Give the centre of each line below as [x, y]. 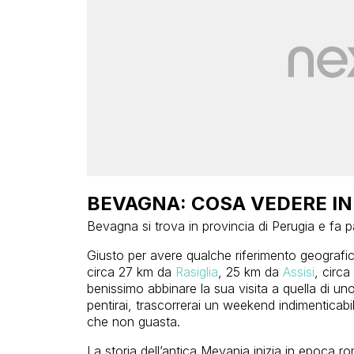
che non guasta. [133, 321]
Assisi [298, 271]
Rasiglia [196, 271]
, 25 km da [250, 271]
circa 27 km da [131, 271]
